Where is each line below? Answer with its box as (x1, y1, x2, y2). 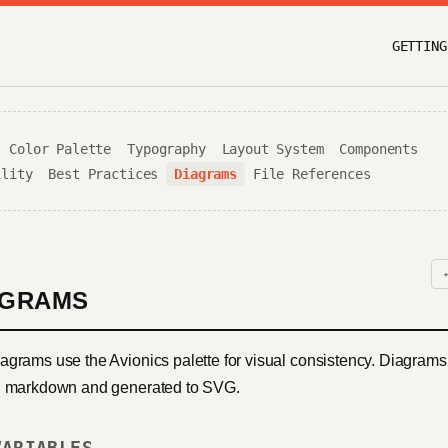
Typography (127, 141, 206, 157)
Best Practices (48, 166, 159, 182)
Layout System (221, 141, 324, 157)
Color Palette (9, 141, 112, 157)
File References (252, 166, 371, 182)
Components (339, 141, 418, 157)
